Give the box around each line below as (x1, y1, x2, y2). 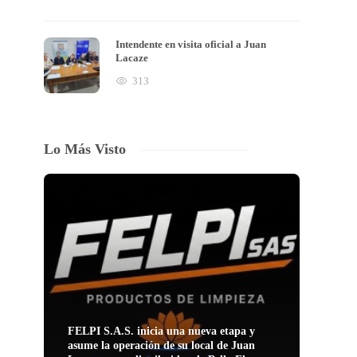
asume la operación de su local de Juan (68, 339, 256, 351)
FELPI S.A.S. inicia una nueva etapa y (68, 324, 256, 337)
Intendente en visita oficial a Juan (116, 38, 267, 50)
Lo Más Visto (44, 141, 127, 157)
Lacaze (116, 52, 151, 64)
